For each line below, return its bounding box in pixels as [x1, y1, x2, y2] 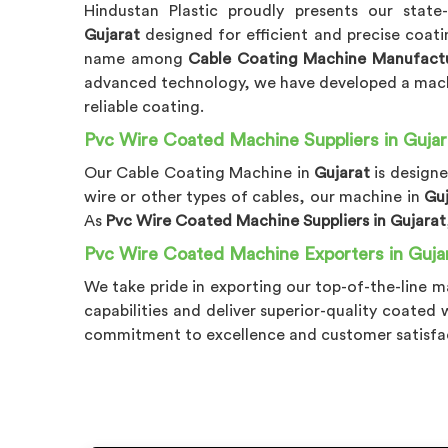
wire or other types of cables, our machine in [84, 188, 425, 205]
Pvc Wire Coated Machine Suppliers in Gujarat [106, 212, 446, 229]
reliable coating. [84, 98, 204, 115]
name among [84, 50, 189, 67]
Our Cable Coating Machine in [84, 164, 314, 181]
